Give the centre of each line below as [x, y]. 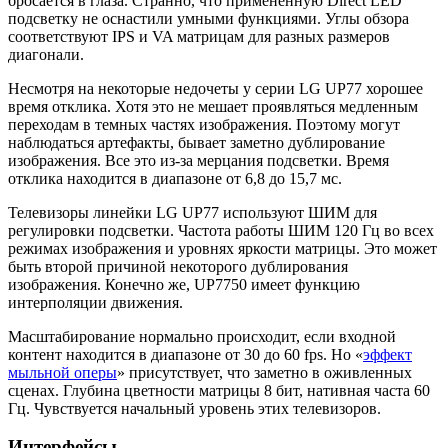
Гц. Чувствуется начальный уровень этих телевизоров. [194, 408]
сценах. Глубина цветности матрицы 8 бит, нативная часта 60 [219, 390]
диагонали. [46, 54]
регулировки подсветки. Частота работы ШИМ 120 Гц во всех [221, 230]
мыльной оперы [62, 372]
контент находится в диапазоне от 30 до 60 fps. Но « [185, 354]
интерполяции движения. [95, 302]
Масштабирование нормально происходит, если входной [202, 336]
